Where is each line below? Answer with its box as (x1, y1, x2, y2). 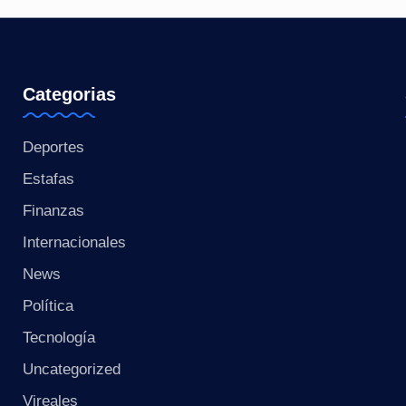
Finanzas (22, 202, 84, 219)
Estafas (22, 170, 74, 188)
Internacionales (22, 234, 126, 251)
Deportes (22, 139, 84, 156)
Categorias (22, 84, 116, 104)
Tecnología (22, 329, 95, 346)
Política (22, 297, 73, 314)
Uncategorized (22, 361, 121, 378)
